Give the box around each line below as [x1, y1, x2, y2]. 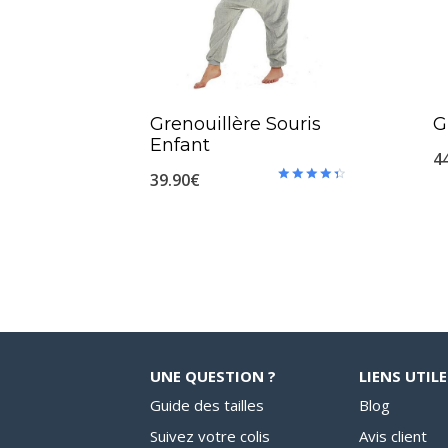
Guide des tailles [150, 395, 264, 416]
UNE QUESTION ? [150, 365, 276, 386]
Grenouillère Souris [150, 112, 321, 135]
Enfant [150, 133, 210, 156]
